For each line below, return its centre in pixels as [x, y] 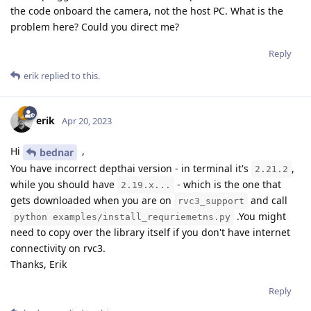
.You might [260, 216]
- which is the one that [228, 184]
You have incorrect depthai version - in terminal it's [131, 168]
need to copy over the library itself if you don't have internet [150, 232]
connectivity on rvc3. [58, 248]
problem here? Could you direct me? [95, 26]
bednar [57, 152]
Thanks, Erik [39, 264]
